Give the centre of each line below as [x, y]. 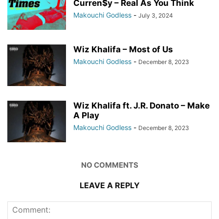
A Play [86, 115]
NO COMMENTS [109, 165]
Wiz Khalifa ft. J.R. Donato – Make [142, 106]
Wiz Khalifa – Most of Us [123, 49]
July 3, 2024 [156, 15]
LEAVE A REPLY [109, 185]
